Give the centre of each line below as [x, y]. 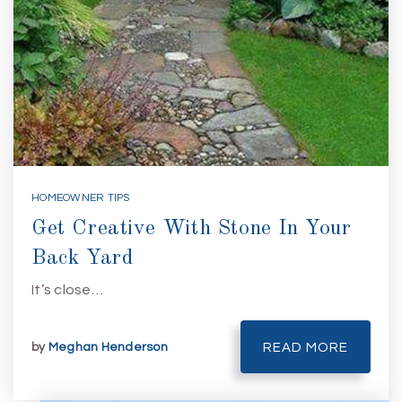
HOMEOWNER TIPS [81, 198]
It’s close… [67, 290]
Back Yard [83, 258]
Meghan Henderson [108, 347]
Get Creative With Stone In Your [192, 229]
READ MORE [306, 348]
